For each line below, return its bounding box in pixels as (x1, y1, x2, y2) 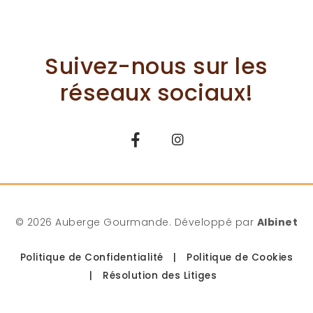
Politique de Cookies (187, 251, 293, 264)
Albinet (256, 215, 298, 229)
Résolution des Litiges (103, 269, 217, 282)
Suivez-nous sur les (45, 50, 268, 82)
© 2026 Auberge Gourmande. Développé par (15, 215, 257, 229)
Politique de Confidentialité (20, 251, 163, 264)
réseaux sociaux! (59, 77, 254, 108)
